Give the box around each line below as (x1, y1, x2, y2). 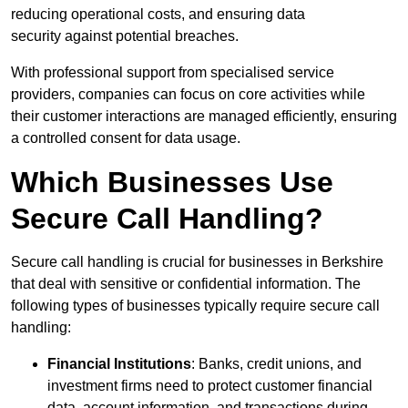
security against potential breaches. (11, 28, 239, 45)
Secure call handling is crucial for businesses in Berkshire (11, 254, 383, 270)
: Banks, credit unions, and (191, 356, 362, 372)
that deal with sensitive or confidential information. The (11, 276, 361, 292)
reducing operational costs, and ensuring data (11, 6, 305, 23)
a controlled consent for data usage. (11, 130, 240, 147)
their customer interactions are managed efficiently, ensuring (11, 108, 397, 125)
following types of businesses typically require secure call (11, 298, 380, 314)
